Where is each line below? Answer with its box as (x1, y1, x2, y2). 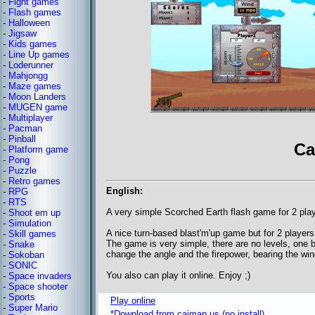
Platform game (8, 144, 68, 155)
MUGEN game (8, 102, 67, 112)
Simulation (8, 218, 51, 229)
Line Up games (8, 49, 70, 60)
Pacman (8, 123, 42, 134)
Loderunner (8, 60, 53, 70)
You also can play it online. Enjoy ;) (106, 270, 250, 281)
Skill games (8, 229, 56, 239)
